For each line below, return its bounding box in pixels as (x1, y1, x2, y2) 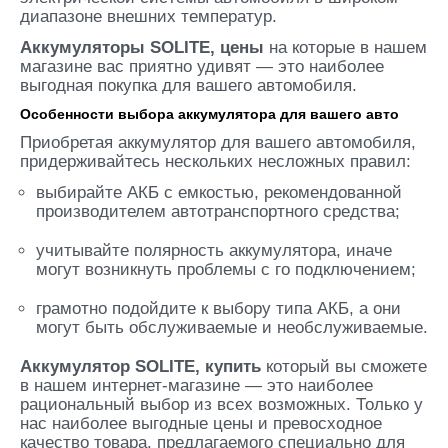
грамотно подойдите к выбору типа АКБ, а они (36, 299, 401, 318)
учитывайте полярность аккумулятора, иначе (36, 241, 392, 260)
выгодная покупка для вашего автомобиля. (20, 76, 357, 95)
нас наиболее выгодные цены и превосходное (20, 414, 382, 433)
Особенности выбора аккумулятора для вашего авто (20, 106, 399, 122)
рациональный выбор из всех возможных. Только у (20, 395, 423, 414)
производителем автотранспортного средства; (36, 202, 400, 221)
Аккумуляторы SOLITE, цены (20, 38, 264, 57)
